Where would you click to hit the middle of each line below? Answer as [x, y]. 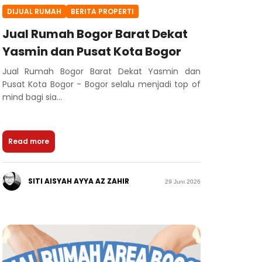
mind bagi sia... [32, 97]
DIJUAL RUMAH [34, 11]
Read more [28, 142]
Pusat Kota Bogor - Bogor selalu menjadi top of [101, 85]
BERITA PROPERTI [102, 11]
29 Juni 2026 [182, 181]
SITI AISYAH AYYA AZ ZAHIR [78, 181]
